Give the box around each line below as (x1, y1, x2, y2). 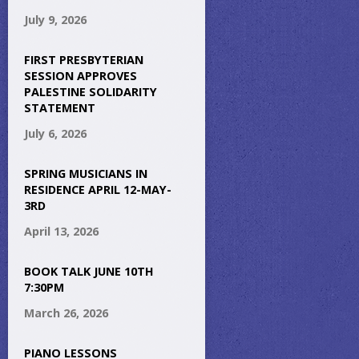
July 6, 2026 (24, 126, 87, 141)
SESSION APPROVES (24, 68, 137, 83)
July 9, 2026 (24, 12, 87, 27)
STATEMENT (24, 100, 95, 115)
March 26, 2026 (24, 305, 108, 321)
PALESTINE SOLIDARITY (24, 84, 157, 99)
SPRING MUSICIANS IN (24, 166, 147, 181)
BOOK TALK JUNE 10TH (24, 264, 154, 279)
